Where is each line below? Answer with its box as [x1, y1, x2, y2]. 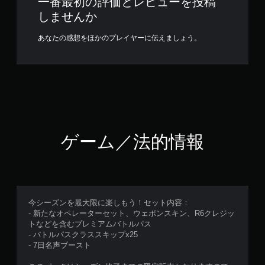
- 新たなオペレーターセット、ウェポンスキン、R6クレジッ [28, 209, 235, 218]
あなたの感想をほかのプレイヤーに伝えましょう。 [38, 34, 201, 42]
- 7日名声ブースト [28, 241, 91, 250]
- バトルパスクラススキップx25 [28, 230, 138, 239]
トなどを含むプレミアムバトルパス [28, 219, 151, 228]
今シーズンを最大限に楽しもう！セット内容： [28, 198, 190, 207]
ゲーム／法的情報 [60, 132, 205, 151]
